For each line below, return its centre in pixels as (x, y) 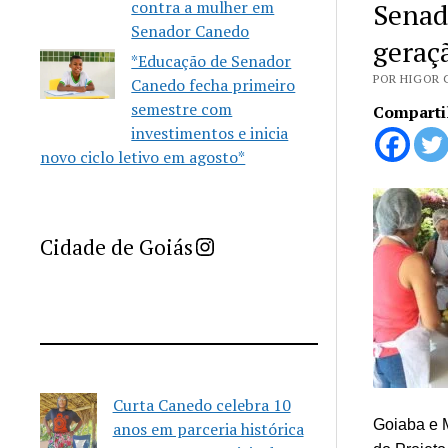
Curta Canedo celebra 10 (201, 405)
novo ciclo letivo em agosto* (143, 157)
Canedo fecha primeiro (213, 85)
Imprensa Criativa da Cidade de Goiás (221, 245)
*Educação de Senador (211, 61)
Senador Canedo (190, 31)
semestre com (182, 109)
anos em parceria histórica (208, 429)
